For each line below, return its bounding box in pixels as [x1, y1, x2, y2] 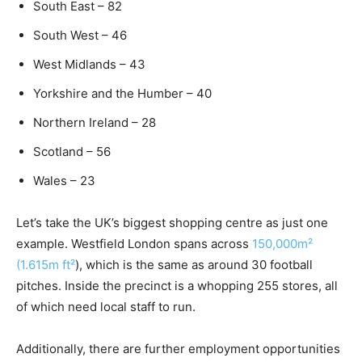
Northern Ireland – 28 [33, 115, 156, 131]
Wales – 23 [33, 173, 95, 189]
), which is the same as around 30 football [75, 257, 313, 273]
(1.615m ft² [16, 257, 75, 273]
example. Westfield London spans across [16, 236, 252, 252]
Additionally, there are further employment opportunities [16, 341, 340, 357]
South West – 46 [33, 27, 127, 44]
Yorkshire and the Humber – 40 [33, 86, 212, 102]
